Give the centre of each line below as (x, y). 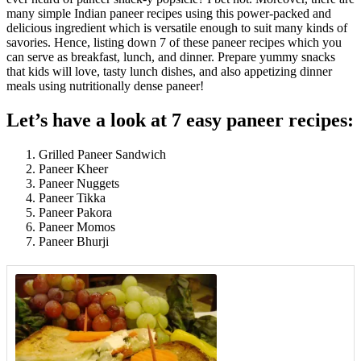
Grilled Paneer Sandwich (102, 154)
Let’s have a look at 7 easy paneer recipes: (180, 120)
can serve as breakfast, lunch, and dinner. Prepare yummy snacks (171, 56)
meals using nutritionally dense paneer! (105, 85)
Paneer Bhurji (74, 241)
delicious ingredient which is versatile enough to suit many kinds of (177, 27)
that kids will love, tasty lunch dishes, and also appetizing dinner (169, 71)
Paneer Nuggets (79, 183)
